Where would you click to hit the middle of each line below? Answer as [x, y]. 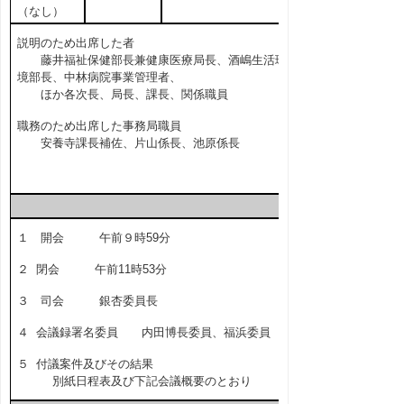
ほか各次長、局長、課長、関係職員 [122, 94]
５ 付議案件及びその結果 [85, 364]
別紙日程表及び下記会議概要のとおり [134, 381]
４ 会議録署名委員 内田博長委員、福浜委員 [143, 332]
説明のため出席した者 [75, 43]
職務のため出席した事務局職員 [99, 126]
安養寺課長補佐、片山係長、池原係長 [128, 143]
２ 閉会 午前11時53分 [92, 269]
